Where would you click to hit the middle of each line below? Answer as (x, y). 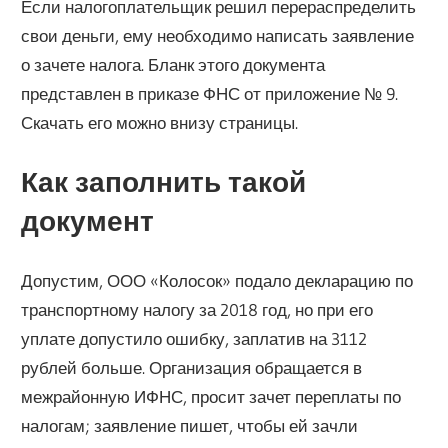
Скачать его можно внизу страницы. (160, 123)
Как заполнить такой (164, 181)
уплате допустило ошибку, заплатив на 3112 (194, 339)
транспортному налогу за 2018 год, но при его (197, 310)
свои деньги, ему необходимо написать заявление (218, 36)
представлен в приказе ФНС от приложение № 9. (210, 94)
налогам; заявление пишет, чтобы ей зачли (190, 426)
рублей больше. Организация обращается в (192, 368)
